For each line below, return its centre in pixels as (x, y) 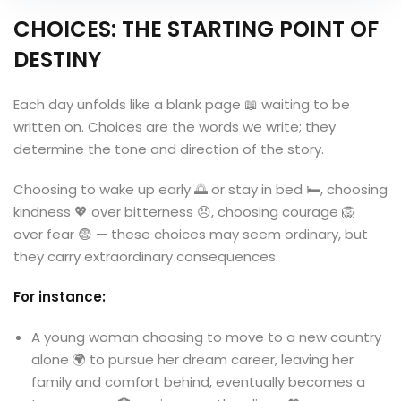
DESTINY (57, 60)
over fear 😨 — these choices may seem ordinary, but (191, 234)
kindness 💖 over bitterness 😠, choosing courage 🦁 (184, 212)
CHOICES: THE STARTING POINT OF (196, 29)
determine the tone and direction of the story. (169, 149)
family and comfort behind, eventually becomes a (198, 382)
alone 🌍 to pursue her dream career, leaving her (192, 359)
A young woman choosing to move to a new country (206, 337)
